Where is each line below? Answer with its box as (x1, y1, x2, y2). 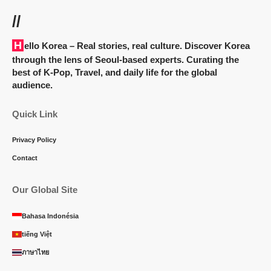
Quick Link (12, 108, 57, 119)
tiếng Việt (22, 230, 52, 238)
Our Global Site (12, 184, 77, 195)
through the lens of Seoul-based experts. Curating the (12, 54, 239, 65)
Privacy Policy (12, 135, 56, 143)
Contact (12, 154, 38, 162)
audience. (12, 79, 53, 90)
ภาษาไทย (22, 248, 49, 256)
